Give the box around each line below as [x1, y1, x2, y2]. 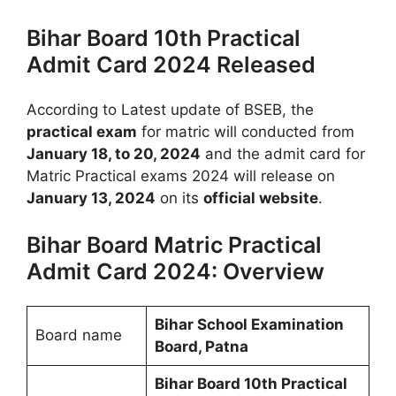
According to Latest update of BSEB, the [27, 100, 314, 118]
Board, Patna [154, 338, 248, 356]
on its [156, 188, 203, 207]
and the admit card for [201, 144, 365, 163]
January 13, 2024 [27, 188, 156, 207]
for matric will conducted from [137, 122, 354, 141]
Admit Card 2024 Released [27, 50, 316, 78]
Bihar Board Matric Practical [27, 232, 322, 259]
